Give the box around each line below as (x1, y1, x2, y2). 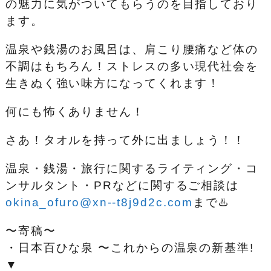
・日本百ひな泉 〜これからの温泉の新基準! (5, 241, 254, 254)
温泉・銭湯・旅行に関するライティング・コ (5, 162, 258, 175)
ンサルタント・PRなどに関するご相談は (5, 178, 240, 192)
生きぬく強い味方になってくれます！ (5, 76, 221, 90)
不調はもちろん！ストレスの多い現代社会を (5, 59, 258, 73)
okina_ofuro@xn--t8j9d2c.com (5, 195, 194, 209)
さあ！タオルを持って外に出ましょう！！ (5, 133, 246, 146)
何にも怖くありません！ (5, 105, 145, 118)
